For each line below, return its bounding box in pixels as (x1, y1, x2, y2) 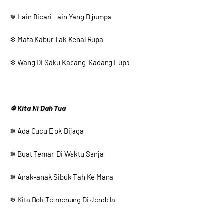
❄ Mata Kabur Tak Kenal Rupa (10, 35, 103, 44)
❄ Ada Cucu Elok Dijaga (10, 127, 84, 135)
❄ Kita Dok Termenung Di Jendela (10, 195, 115, 204)
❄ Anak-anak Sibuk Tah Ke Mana (10, 172, 113, 181)
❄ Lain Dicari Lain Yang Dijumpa (10, 12, 111, 21)
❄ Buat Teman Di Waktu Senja (10, 149, 104, 158)
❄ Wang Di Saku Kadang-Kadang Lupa (10, 58, 130, 67)
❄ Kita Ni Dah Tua (10, 104, 66, 112)
